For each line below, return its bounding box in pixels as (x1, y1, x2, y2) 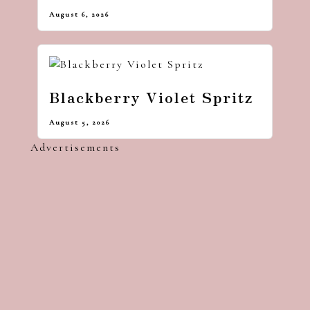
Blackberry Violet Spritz (49, 86, 253, 108)
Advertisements (30, 140, 121, 154)
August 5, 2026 (49, 117, 110, 127)
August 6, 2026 (49, 9, 109, 19)
